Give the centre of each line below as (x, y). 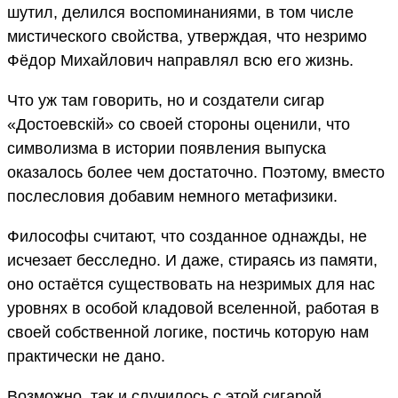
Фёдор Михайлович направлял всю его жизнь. (180, 60)
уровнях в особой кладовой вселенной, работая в (193, 308)
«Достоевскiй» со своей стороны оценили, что (179, 124)
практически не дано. (86, 356)
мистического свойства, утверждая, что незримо (187, 36)
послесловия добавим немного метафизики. (172, 196)
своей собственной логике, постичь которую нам (188, 332)
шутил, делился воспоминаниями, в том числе (180, 12)
